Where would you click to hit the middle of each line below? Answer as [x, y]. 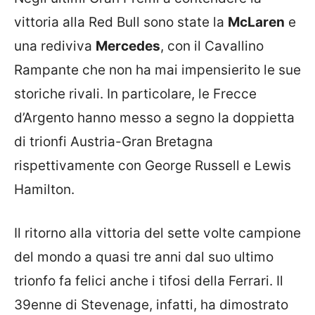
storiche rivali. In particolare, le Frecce [135, 94]
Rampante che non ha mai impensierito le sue [157, 70]
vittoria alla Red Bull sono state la [121, 22]
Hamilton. [44, 189]
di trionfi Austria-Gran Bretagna [114, 141]
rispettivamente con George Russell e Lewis [153, 165]
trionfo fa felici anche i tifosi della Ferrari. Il [149, 281]
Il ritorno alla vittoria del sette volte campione [157, 233]
